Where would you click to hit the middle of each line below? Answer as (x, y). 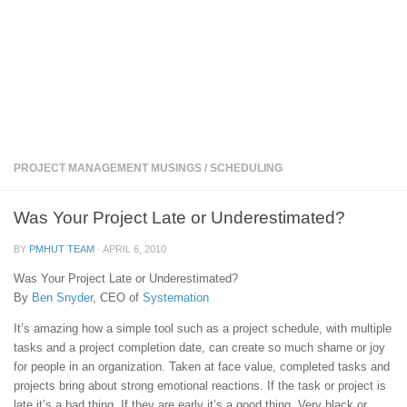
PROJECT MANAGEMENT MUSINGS (108, 168)
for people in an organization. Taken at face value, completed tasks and (202, 367)
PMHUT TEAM (62, 248)
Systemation (176, 298)
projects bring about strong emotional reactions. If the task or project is (200, 386)
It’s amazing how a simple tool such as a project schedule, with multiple (203, 329)
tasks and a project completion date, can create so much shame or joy (199, 348)
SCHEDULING (246, 168)
